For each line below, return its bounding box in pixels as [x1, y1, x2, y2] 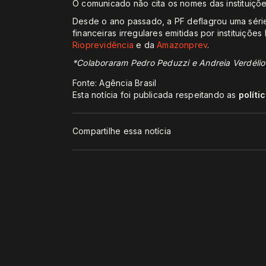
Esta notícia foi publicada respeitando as [72, 89, 239, 100]
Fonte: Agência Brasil [72, 77, 157, 88]
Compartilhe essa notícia [72, 126, 172, 137]
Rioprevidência [72, 39, 134, 50]
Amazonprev [157, 39, 208, 50]
